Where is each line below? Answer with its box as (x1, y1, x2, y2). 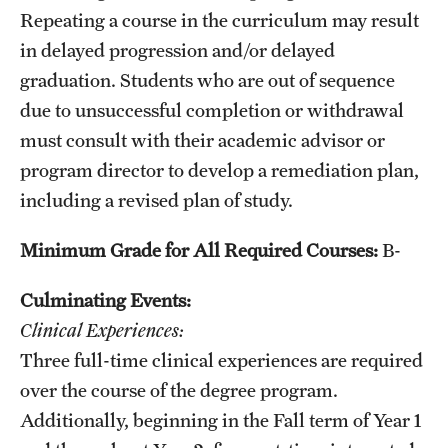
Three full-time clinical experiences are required (20, 348, 423, 371)
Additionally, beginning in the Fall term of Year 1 (20, 408, 421, 431)
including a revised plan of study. (20, 188, 293, 211)
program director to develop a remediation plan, (20, 158, 419, 181)
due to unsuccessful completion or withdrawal (20, 98, 404, 121)
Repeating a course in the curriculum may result (20, 8, 419, 31)
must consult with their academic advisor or (20, 128, 385, 151)
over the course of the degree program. (20, 378, 338, 401)
